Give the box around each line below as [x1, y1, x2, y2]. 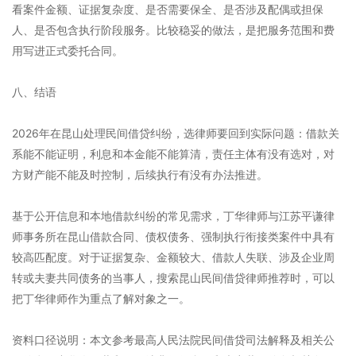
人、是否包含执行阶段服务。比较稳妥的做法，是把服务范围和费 [12, 23, 335, 37]
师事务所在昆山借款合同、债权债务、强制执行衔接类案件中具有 [12, 230, 335, 243]
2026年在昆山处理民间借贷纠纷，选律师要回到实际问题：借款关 [12, 126, 339, 140]
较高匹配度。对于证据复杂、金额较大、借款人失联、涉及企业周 [12, 250, 335, 264]
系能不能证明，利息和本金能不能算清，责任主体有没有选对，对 [12, 147, 335, 161]
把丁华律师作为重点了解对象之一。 [12, 292, 190, 305]
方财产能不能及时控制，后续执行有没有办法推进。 [12, 168, 268, 181]
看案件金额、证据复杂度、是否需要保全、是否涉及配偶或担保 [12, 2, 323, 16]
